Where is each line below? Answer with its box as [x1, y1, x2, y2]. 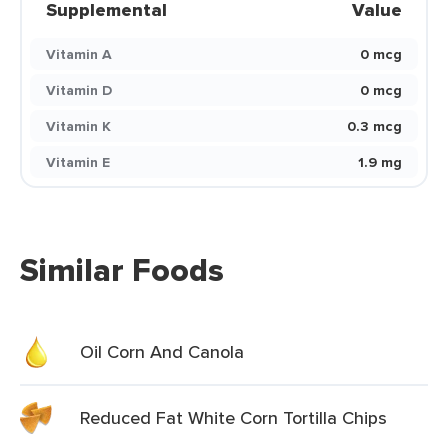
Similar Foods [20, 246, 224, 294]
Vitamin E [46, 152, 110, 172]
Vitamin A [46, 44, 112, 64]
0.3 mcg [347, 116, 402, 136]
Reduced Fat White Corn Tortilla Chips [80, 405, 387, 430]
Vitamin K [46, 116, 111, 136]
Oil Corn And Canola [80, 339, 244, 364]
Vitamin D [46, 80, 112, 100]
